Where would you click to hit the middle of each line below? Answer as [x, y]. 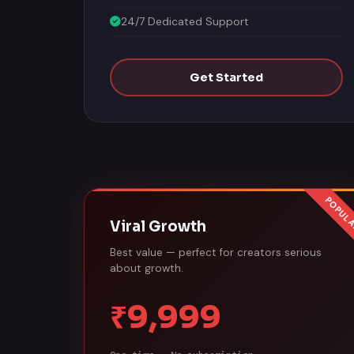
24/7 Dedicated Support [185, 19]
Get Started [227, 75]
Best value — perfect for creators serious [216, 250]
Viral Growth [158, 224]
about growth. [147, 266]
